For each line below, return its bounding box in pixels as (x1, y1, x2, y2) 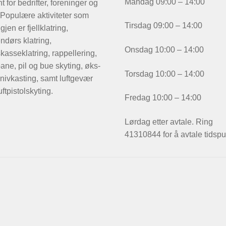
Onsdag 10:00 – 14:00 (125, 45, 204, 54)
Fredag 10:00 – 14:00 (125, 93, 202, 102)
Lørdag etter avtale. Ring (125, 117, 213, 126)
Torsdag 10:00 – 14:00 (125, 69, 205, 78)
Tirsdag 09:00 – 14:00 (125, 21, 203, 30)
